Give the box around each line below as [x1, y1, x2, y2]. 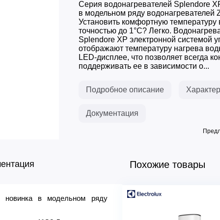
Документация [85, 109, 138, 117]
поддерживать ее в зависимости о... [78, 62, 209, 70]
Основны [128, 195, 161, 203]
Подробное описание [85, 85, 164, 94]
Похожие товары [129, 159, 205, 170]
